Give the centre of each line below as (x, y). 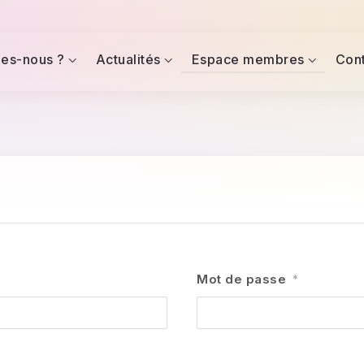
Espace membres (248, 59)
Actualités (128, 59)
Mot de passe (242, 279)
